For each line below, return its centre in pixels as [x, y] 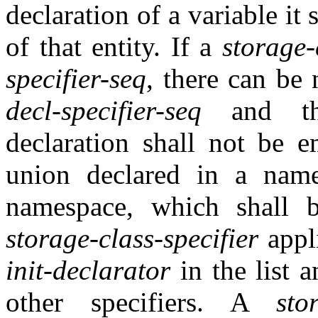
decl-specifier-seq [104, 111]
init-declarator [88, 270]
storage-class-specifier [132, 238]
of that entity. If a [114, 47]
